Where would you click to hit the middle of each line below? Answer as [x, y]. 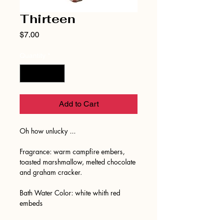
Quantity [33, 55]
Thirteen [47, 19]
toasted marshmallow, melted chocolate [78, 162]
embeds [31, 203]
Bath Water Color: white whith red [70, 192]
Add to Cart [79, 104]
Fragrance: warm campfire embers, [72, 151]
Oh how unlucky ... [49, 131]
